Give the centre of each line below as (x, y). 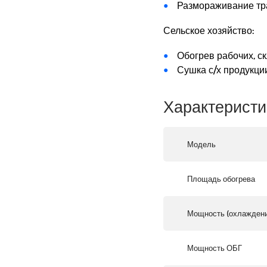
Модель (201, 145)
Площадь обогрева (221, 179)
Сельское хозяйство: (209, 30)
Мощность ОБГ (215, 248)
